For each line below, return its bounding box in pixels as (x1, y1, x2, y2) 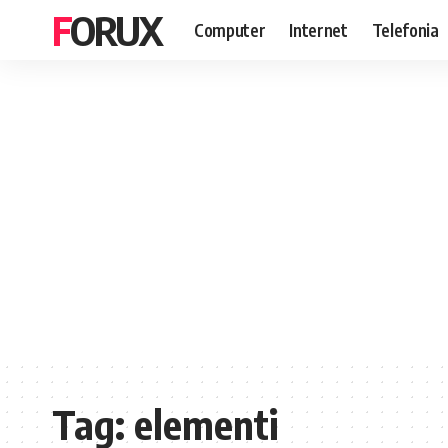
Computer (194, 18, 266, 41)
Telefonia (371, 18, 439, 41)
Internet (289, 18, 348, 41)
